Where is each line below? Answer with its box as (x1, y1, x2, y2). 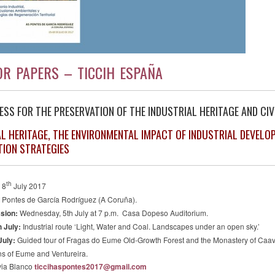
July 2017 (12, 180, 46, 191)
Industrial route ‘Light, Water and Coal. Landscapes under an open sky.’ (21, 220, 260, 231)
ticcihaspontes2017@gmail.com (34, 260, 147, 272)
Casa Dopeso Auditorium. (118, 207, 208, 218)
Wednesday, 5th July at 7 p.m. (20, 207, 118, 218)
